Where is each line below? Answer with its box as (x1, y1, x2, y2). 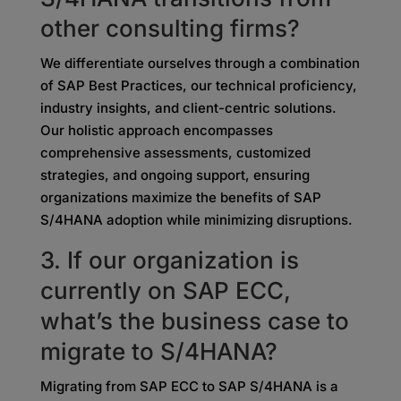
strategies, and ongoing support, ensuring (39, 166, 310, 183)
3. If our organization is (39, 246, 299, 274)
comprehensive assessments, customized (39, 144, 311, 161)
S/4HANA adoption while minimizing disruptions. (39, 211, 353, 228)
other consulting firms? (39, 14, 300, 42)
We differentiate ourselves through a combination (39, 55, 360, 72)
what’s (39, 307, 113, 335)
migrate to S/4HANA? (39, 337, 277, 365)
